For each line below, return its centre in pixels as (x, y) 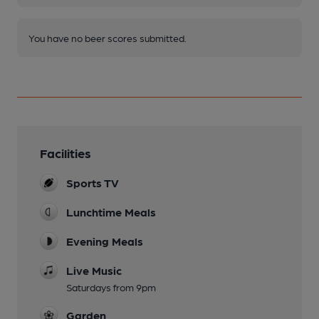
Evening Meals (105, 241)
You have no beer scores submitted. (108, 38)
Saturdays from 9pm (111, 287)
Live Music (94, 270)
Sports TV (93, 183)
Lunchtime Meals (111, 212)
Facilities (66, 153)
